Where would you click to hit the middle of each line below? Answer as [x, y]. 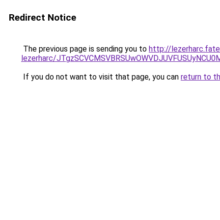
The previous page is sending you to [85, 49]
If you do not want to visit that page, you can [101, 77]
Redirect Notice [42, 17]
